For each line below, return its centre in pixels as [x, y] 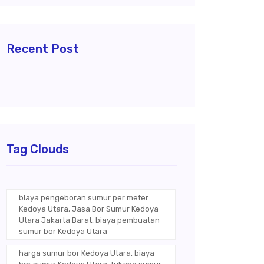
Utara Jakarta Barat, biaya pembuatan [89, 220]
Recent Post [43, 49]
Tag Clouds [38, 149]
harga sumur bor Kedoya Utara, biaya [87, 253]
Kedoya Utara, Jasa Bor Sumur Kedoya [89, 209]
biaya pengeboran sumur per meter [84, 198]
